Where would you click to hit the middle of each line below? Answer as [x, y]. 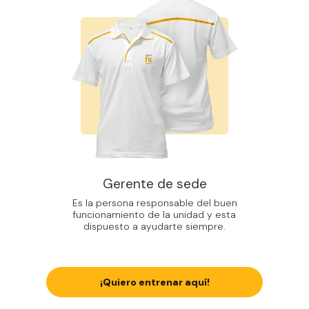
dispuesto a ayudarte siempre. [154, 227]
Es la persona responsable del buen [154, 203]
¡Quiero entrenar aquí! [154, 282]
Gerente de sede [154, 184]
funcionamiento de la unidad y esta [154, 215]
